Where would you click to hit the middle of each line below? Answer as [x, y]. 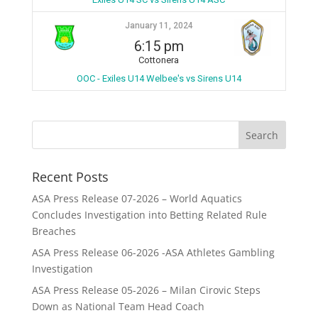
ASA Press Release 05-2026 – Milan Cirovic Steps [146, 290]
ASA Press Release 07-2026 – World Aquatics [137, 198]
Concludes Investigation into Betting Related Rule [149, 215]
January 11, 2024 [159, 26]
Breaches [54, 231]
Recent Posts [70, 177]
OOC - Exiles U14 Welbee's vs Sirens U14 [159, 78]
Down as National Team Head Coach [118, 306]
